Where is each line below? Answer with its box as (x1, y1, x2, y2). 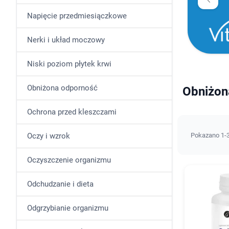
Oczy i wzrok (27, 131, 70, 141)
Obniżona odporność (27, 83, 98, 93)
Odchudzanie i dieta (27, 179, 94, 189)
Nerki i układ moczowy (27, 35, 105, 44)
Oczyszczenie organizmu (27, 155, 111, 165)
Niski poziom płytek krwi (27, 59, 111, 68)
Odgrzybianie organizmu (27, 203, 108, 213)
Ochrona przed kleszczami (27, 107, 117, 117)
